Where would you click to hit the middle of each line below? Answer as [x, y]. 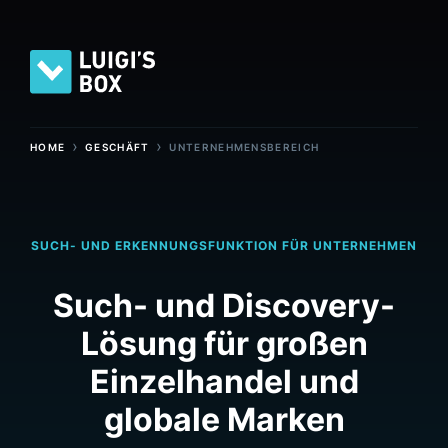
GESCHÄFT [117, 146]
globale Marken [224, 419]
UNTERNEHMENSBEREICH [244, 146]
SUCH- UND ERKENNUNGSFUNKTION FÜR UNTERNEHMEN [224, 245]
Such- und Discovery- [224, 305]
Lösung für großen [224, 343]
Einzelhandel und [224, 381]
